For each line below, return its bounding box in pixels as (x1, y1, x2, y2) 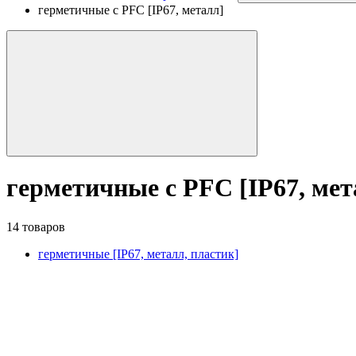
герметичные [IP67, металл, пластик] (38, 246, 238, 261)
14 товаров (6, 219, 65, 234)
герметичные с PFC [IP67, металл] (38, 3, 223, 17)
